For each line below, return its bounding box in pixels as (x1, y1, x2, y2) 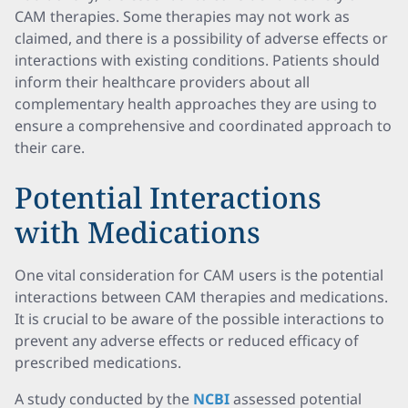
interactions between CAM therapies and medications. (15, 287, 388, 307)
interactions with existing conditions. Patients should (15, 50, 380, 70)
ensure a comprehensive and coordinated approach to (15, 116, 392, 136)
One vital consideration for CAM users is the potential (15, 265, 383, 285)
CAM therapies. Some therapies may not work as (15, 6, 350, 26)
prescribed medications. (15, 352, 181, 372)
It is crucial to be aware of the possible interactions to (15, 309, 384, 329)
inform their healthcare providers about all (15, 72, 310, 92)
